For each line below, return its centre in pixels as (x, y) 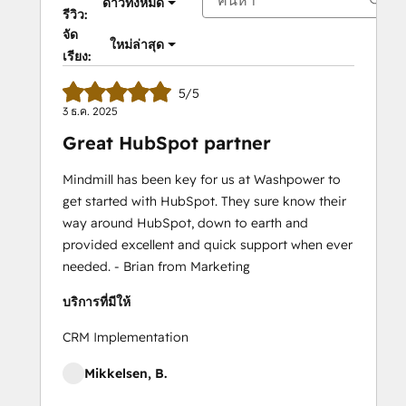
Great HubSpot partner (167, 143)
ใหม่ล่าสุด (137, 44)
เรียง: (77, 56)
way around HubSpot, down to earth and (185, 223)
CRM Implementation (126, 337)
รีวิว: (75, 14)
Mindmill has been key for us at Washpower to (202, 179)
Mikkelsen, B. (126, 373)
